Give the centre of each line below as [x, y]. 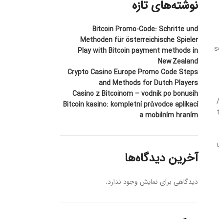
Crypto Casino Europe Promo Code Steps [133, 73]
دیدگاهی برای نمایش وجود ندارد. [152, 182]
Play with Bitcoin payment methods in [138, 51]
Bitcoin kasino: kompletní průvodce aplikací [131, 105]
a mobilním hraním [169, 116]
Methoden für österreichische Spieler [139, 40]
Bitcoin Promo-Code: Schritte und [145, 30]
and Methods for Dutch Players [149, 83]
